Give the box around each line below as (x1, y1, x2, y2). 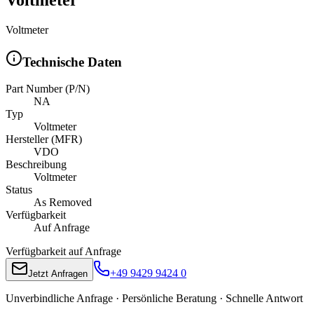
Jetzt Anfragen (28, 268, 88, 280)
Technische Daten (22, 54, 122, 69)
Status (6, 184, 32, 196)
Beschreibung (6, 158, 67, 171)
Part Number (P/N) (6, 83, 90, 95)
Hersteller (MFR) (6, 133, 82, 146)
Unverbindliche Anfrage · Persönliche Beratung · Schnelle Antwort (6, 292, 303, 305)
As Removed (34, 196, 92, 209)
